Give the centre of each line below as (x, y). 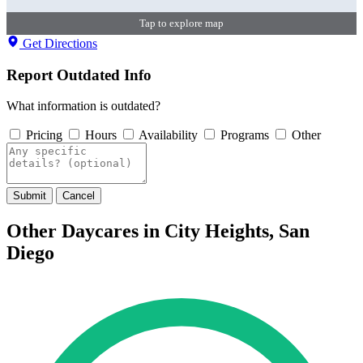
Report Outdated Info (79, 75)
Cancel (79, 196)
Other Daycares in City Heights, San (158, 231)
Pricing (44, 135)
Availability (168, 135)
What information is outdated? (83, 106)
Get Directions (58, 43)
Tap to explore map (181, 23)
